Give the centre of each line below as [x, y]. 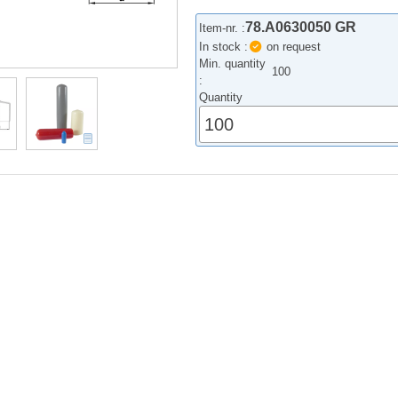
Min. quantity [233, 64]
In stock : [224, 47]
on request [291, 47]
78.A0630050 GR [301, 28]
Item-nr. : [223, 28]
